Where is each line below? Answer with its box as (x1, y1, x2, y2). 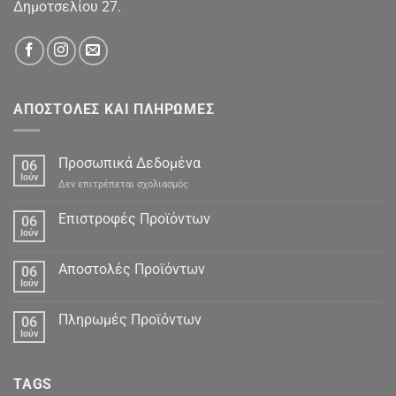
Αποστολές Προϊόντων (58, 261, 205, 278)
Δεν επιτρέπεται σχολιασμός (58, 179, 188, 191)
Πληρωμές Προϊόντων (58, 311, 202, 329)
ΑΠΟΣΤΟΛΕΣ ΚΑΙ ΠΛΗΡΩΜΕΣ (13, 100, 215, 118)
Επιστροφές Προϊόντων (58, 210, 210, 228)
